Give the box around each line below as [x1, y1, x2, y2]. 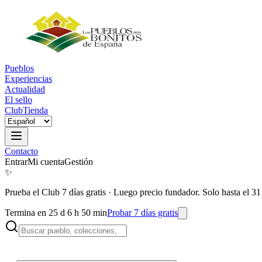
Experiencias [5, 74, 52, 84]
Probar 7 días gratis [107, 208, 178, 218]
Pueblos [5, 63, 34, 73]
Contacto [5, 146, 38, 156]
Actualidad [5, 84, 45, 94]
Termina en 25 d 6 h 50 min [5, 208, 107, 218]
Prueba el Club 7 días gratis [5, 187, 106, 197]
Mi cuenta [27, 157, 64, 167]
